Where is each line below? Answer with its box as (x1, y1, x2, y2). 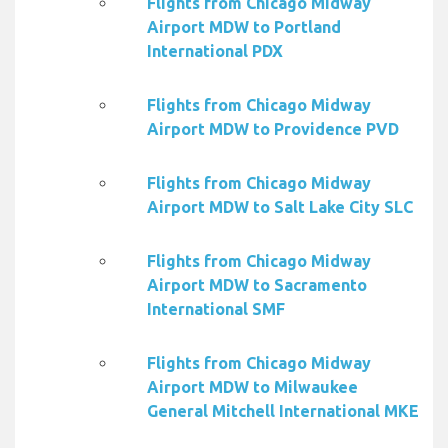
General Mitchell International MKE (147, 402, 419, 421)
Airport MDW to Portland (147, 18, 341, 37)
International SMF (147, 300, 285, 319)
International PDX (147, 42, 283, 61)
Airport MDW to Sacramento (147, 276, 367, 295)
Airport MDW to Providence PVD (147, 120, 399, 139)
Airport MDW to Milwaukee (147, 378, 358, 397)
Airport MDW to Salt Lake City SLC (147, 198, 413, 217)
